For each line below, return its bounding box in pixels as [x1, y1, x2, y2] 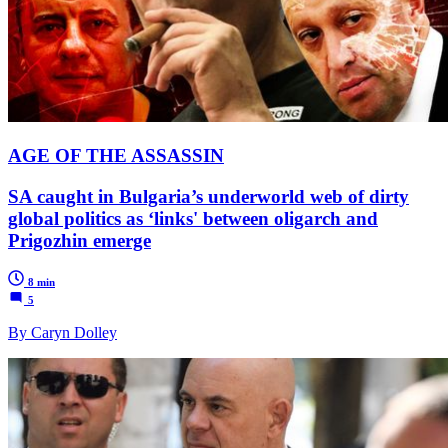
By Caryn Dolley [8, 324, 117, 342]
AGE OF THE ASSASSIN [8, 144, 224, 166]
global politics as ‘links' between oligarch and [8, 207, 378, 229]
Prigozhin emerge [8, 229, 151, 251]
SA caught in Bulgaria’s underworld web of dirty [8, 185, 409, 207]
